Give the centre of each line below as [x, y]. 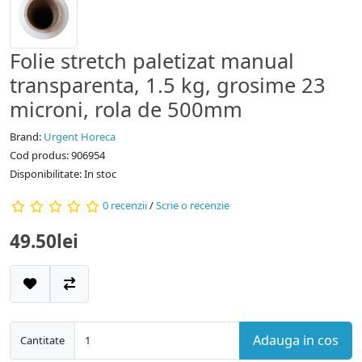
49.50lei [44, 241]
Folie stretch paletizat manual [152, 60]
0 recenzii [125, 206]
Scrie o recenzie [193, 206]
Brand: [27, 136]
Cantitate [42, 340]
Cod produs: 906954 [57, 155]
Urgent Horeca [80, 136]
